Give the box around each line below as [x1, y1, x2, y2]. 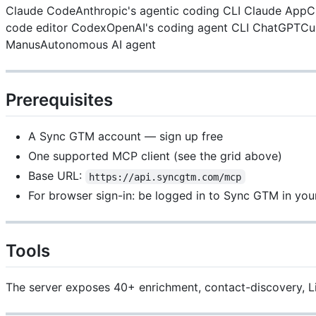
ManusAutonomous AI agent [6, 37, 156, 52]
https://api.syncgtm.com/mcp [89, 171, 242, 183]
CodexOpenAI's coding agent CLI [68, 20, 249, 35]
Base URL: [28, 169, 85, 183]
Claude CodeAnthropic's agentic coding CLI [6, 4, 241, 18]
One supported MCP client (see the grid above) [28, 149, 282, 164]
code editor [6, 20, 68, 35]
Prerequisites [6, 90, 113, 111]
